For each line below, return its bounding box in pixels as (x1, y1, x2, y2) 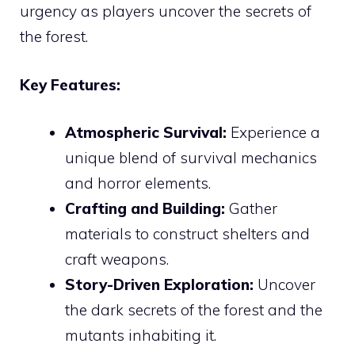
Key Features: (20, 74, 120, 94)
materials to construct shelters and (65, 224, 310, 244)
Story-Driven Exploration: (65, 275, 254, 295)
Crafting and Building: (65, 199, 225, 219)
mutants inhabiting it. (65, 326, 216, 345)
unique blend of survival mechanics (65, 148, 317, 168)
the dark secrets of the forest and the (65, 300, 323, 320)
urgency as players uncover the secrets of (20, 2, 311, 21)
